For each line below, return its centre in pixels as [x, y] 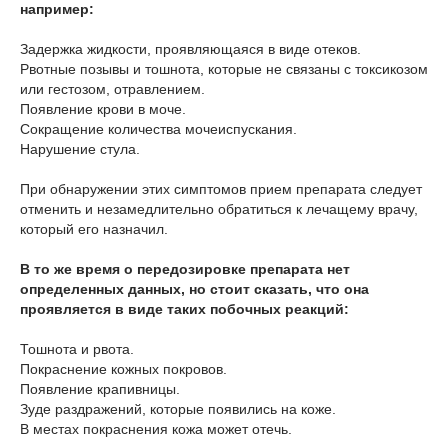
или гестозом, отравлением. [112, 89]
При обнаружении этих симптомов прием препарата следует [221, 189]
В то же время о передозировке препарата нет [185, 269]
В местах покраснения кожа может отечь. [156, 429]
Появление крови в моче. [103, 109]
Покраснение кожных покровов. [123, 369]
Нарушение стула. [80, 149]
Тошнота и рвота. [77, 349]
